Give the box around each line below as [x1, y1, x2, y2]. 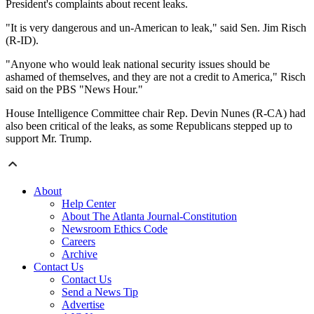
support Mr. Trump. [6, 132, 92, 145]
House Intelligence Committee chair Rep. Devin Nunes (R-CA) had [6, 107, 306, 120]
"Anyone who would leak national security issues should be [6, 58, 270, 71]
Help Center [62, 198, 116, 210]
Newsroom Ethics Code [62, 223, 168, 235]
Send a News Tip [62, 286, 138, 299]
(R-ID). [6, 34, 39, 47]
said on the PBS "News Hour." [6, 83, 143, 96]
